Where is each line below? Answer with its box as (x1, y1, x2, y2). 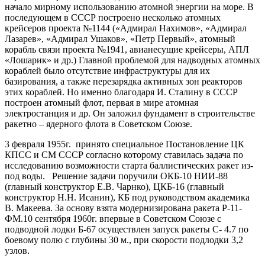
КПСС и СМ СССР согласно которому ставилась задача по (5, 149, 243, 160)
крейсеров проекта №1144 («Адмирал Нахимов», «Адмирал (5, 22, 247, 33)
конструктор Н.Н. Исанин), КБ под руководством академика (5, 192, 250, 202)
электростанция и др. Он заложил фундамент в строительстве (5, 108, 255, 118)
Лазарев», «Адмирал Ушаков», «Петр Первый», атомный (5, 33, 235, 44)
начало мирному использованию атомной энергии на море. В (5, 1, 254, 12)
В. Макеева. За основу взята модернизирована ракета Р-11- (5, 202, 242, 213)
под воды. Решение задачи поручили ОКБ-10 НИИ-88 (5, 170, 228, 181)
